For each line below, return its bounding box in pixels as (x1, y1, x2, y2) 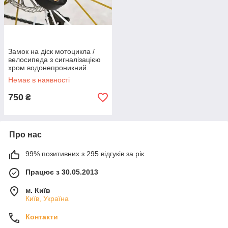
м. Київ (25, 186, 50, 194)
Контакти (25, 213, 58, 221)
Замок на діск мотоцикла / (8, 47, 95, 55)
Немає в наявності (8, 76, 70, 84)
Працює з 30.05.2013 (25, 168, 98, 176)
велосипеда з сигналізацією (8, 55, 101, 64)
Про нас (9, 130, 42, 139)
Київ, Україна (25, 194, 69, 203)
